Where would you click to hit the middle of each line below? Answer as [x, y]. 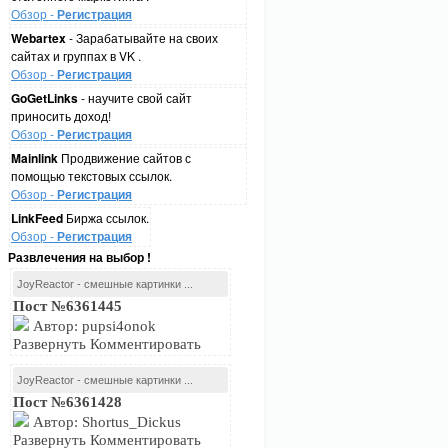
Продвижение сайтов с [124, 157]
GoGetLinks [44, 98]
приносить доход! [61, 115]
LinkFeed [37, 218]
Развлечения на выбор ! [79, 257]
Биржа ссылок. [106, 217]
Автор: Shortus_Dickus [105, 422]
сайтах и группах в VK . [76, 55]
